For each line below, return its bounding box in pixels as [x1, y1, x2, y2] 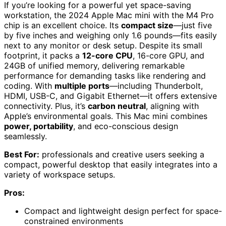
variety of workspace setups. [4, 169, 115, 180]
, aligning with [146, 101, 199, 111]
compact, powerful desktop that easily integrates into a [4, 159, 217, 170]
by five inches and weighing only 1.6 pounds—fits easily [4, 30, 217, 41]
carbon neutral [88, 101, 146, 111]
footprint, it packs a [4, 50, 82, 61]
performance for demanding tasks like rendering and [4, 71, 206, 81]
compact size [121, 20, 174, 31]
